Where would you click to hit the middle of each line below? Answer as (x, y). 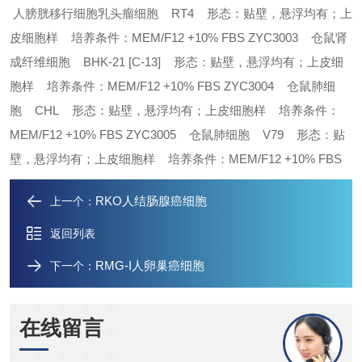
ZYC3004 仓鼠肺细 (280, 86)
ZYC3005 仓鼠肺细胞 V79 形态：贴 (236, 135)
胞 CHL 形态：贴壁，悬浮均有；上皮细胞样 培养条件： (175, 110)
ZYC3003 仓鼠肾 (298, 38)
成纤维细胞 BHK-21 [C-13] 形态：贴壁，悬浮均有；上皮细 (177, 62)
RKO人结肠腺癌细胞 (151, 201)
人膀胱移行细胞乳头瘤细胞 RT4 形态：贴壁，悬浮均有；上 (181, 13)
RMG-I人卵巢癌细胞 (150, 265)
